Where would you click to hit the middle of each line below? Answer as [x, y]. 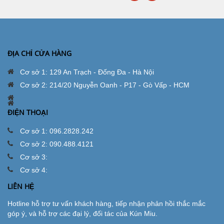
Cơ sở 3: [34, 157]
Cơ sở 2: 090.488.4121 [57, 144]
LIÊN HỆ [21, 186]
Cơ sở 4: [34, 170]
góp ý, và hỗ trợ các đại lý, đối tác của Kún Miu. [82, 213]
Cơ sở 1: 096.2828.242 [57, 131]
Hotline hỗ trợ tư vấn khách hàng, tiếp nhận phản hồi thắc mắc [106, 203]
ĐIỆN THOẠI [28, 112]
